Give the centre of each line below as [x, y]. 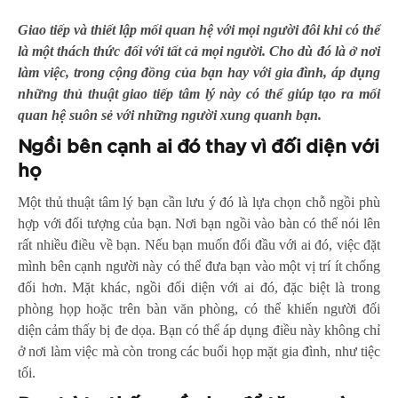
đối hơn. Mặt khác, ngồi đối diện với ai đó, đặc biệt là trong [199, 287]
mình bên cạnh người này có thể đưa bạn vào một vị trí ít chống [199, 266]
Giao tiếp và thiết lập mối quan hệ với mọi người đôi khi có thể [199, 29]
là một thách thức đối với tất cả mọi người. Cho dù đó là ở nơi [199, 51]
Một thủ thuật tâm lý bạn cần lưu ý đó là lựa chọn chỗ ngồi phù [199, 202]
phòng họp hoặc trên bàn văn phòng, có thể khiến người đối [199, 308]
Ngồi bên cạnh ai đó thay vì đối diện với [199, 147]
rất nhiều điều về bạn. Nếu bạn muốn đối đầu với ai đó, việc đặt [199, 244]
